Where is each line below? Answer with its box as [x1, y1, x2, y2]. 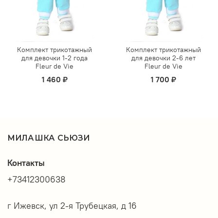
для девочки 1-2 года [21, 54, 88, 63]
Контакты [7, 158, 45, 169]
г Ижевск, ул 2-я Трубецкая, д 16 [7, 200, 137, 212]
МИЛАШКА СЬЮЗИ [7, 133, 90, 143]
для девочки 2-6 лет [131, 54, 196, 63]
